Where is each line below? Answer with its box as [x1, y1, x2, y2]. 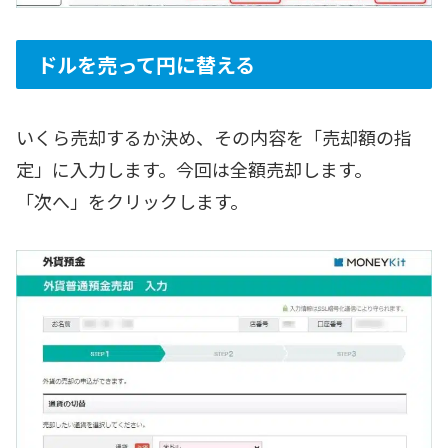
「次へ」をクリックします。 [16, 188, 248, 215]
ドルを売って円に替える [37, 49, 255, 79]
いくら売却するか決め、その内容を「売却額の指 [16, 124, 412, 151]
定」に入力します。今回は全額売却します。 [16, 156, 372, 183]
